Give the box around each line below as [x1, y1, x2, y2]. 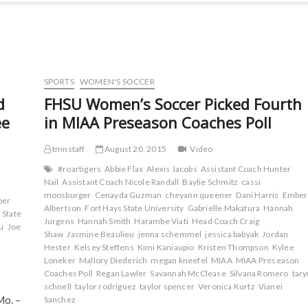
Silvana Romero [229, 268, 289, 278]
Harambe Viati [134, 216, 188, 226]
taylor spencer [140, 281, 195, 291]
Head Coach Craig [191, 216, 260, 226]
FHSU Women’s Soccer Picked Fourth [43, 93, 302, 114]
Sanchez [43, 294, 76, 305]
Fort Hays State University [85, 203, 184, 213]
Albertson [43, 203, 82, 213]
